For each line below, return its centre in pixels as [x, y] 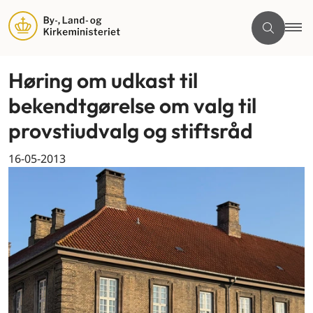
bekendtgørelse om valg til [132, 105]
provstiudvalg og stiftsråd [131, 131]
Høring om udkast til [103, 80]
